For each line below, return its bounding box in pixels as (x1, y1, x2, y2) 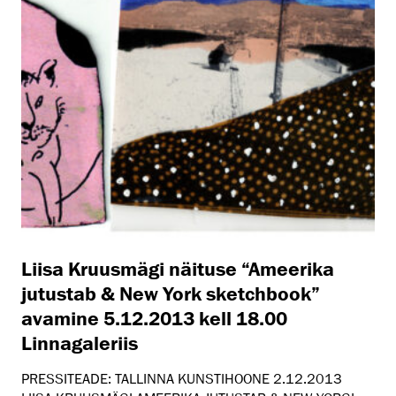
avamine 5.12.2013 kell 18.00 (21, 306, 287, 329)
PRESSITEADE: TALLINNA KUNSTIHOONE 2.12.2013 (21, 369, 349, 388)
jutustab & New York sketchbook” (21, 281, 320, 304)
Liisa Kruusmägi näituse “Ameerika (21, 256, 334, 279)
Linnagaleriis (21, 331, 138, 354)
